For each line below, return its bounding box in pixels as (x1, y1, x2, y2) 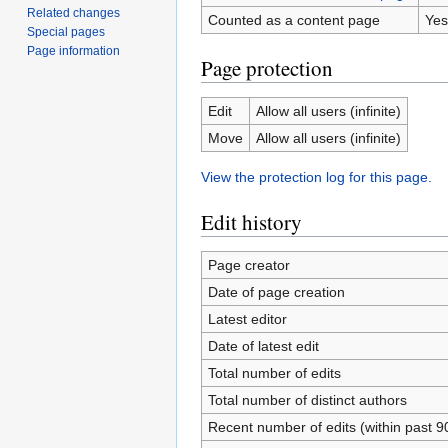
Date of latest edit (207, 338, 319, 354)
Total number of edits (207, 365, 341, 381)
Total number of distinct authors (207, 392, 407, 408)
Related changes (27, 5, 121, 20)
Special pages (27, 24, 106, 39)
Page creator (207, 257, 290, 273)
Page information (27, 43, 121, 58)
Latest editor (207, 311, 287, 327)
